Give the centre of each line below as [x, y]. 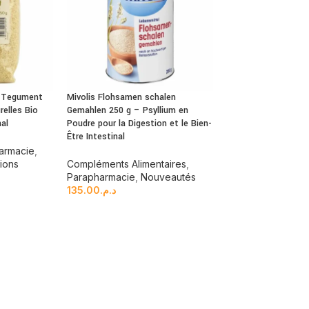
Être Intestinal [96, 137]
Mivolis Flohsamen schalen [122, 98]
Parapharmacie [101, 177]
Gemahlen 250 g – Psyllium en [128, 111]
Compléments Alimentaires [127, 164]
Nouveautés [169, 177]
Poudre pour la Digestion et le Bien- [140, 124]
